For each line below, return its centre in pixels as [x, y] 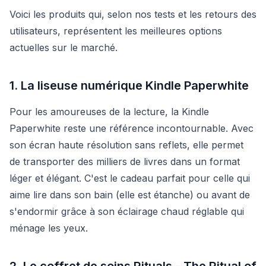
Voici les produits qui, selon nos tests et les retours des [133, 14]
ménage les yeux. [49, 228]
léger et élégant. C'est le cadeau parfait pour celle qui [130, 178]
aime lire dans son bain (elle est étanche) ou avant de [130, 194]
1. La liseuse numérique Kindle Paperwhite [129, 85]
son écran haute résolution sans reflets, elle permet [126, 145]
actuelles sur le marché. [64, 47]
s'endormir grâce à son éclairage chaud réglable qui [127, 211]
